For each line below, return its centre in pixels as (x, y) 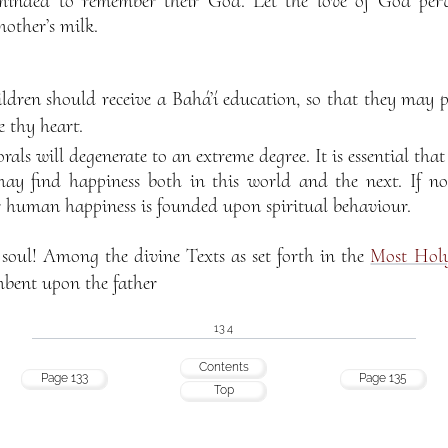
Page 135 (383, 377)
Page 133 (64, 377)
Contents (223, 366)
